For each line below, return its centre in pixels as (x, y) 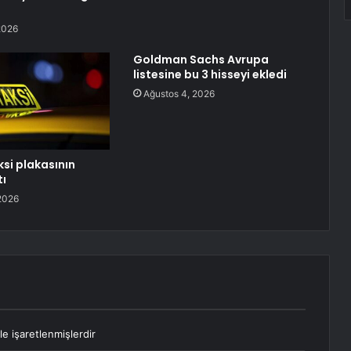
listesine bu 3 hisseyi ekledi (210, 75)
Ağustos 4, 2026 (179, 94)
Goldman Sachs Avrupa (201, 60)
